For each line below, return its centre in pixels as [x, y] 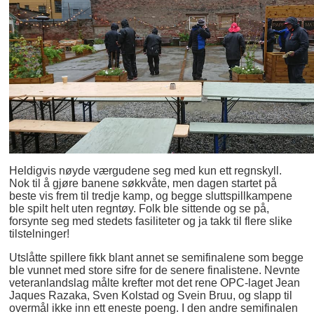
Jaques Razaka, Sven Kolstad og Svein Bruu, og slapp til [151, 295]
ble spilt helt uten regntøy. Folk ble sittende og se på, [139, 208]
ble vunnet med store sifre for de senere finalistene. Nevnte [155, 270]
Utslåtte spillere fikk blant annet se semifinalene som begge [157, 257]
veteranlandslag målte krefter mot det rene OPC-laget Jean [155, 282]
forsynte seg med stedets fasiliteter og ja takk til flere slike [151, 221]
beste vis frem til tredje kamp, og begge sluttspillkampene [151, 196]
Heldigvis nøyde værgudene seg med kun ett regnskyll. [146, 170]
